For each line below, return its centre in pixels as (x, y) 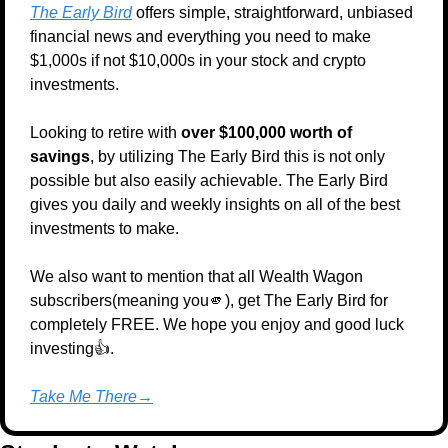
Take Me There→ (91, 397)
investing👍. (72, 349)
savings (60, 157)
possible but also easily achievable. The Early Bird (209, 181)
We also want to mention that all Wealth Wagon (196, 277)
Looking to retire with (105, 133)
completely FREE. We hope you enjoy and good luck (217, 325)
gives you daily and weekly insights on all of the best (215, 205)
